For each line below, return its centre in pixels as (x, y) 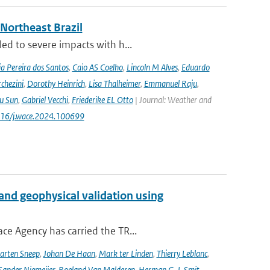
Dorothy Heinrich (56, 83)
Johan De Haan (69, 253)
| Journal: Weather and (172, 100)
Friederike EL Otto (102, 100)
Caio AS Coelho (97, 67)
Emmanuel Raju (170, 83)
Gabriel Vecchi (45, 100)
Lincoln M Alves (152, 67)
